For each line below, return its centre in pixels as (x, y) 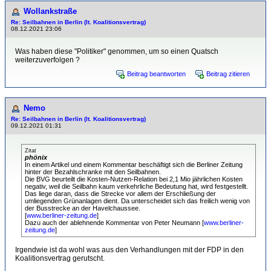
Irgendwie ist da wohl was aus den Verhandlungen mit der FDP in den (129, 250)
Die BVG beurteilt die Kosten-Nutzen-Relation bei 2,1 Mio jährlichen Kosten (134, 179)
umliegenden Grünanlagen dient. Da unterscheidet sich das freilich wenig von (137, 201)
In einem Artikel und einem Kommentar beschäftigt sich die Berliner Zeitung (134, 165)
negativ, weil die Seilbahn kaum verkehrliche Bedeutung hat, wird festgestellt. (136, 186)
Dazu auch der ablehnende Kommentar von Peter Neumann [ (114, 223)
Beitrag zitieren (228, 74)
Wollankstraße (50, 11)
